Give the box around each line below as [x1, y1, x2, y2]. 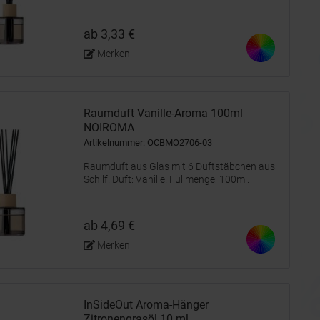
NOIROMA [84, 121, 134, 134]
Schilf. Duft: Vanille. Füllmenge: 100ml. [84, 174, 249, 185]
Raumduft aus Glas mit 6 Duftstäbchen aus [84, 161, 275, 172]
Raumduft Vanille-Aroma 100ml [84, 106, 243, 120]
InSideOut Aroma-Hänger [84, 298, 209, 311]
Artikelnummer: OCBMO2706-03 [84, 137, 212, 148]
